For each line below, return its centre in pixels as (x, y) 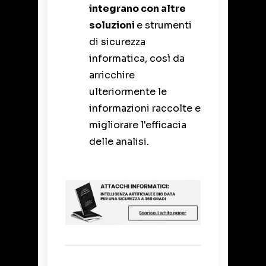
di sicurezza (117, 42)
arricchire (112, 75)
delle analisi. (119, 141)
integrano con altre (137, 8)
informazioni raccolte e (145, 108)
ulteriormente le (128, 91)
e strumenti (164, 25)
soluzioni (113, 25)
